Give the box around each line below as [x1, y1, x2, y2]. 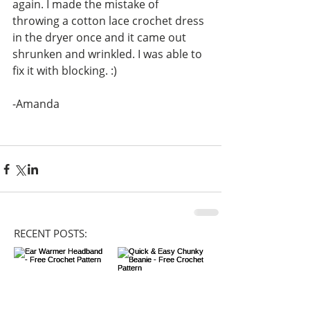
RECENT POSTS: [14, 226, 87, 241]
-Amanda [12, 96, 62, 112]
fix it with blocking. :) [12, 63, 117, 79]
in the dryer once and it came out [12, 30, 189, 46]
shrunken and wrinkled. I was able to [12, 46, 205, 62]
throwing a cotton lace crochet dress [12, 13, 207, 29]
